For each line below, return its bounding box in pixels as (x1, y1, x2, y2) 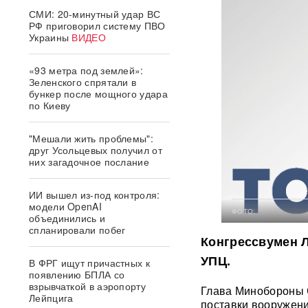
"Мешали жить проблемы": (29, 131, 153, 145)
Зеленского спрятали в (29, 75, 137, 89)
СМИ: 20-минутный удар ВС (29, 7, 161, 21)
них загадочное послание (29, 155, 149, 168)
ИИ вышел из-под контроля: (29, 188, 160, 201)
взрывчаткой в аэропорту (29, 279, 146, 293)
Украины (29, 30, 69, 44)
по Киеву (29, 98, 71, 112)
